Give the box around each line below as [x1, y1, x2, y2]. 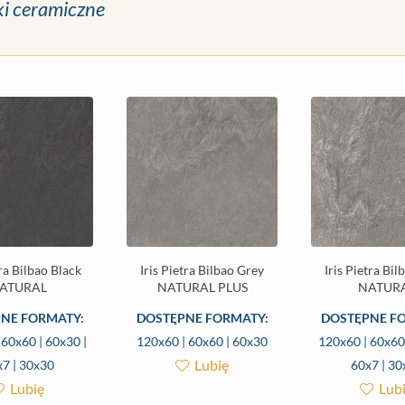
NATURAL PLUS [156, 279, 248, 296]
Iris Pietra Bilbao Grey [140, 262, 265, 278]
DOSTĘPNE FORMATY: [136, 310, 268, 326]
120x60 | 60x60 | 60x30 [137, 334, 268, 350]
